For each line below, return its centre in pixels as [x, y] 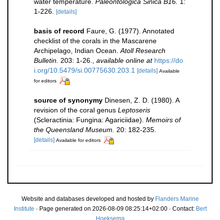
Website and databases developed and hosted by [88, 199]
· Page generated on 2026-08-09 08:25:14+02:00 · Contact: [115, 208]
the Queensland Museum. [74, 129]
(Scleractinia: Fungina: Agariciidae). [90, 120]
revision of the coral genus [76, 110]
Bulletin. [46, 60]
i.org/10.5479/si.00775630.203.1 [84, 70]
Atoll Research [143, 51]
